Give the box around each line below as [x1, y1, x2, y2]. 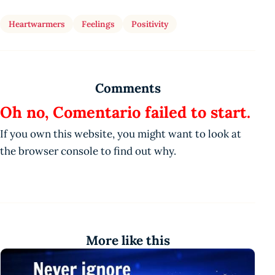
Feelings [81, 18, 115, 29]
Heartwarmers [8, 18, 65, 29]
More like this [85, 231, 170, 249]
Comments [95, 79, 161, 96]
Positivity [131, 18, 168, 29]
